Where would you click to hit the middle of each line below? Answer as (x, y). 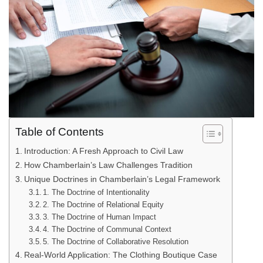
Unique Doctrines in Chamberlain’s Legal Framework (122, 179)
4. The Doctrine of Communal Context (107, 229)
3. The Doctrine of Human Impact (100, 217)
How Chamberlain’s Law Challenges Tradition (108, 165)
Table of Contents (60, 131)
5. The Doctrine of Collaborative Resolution (116, 241)
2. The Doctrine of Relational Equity (104, 204)
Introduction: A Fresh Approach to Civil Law (103, 151)
